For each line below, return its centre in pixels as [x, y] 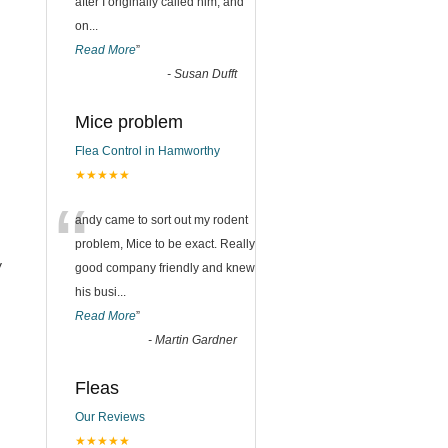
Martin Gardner [196, 340]
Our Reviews [110, 417]
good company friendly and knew [165, 268]
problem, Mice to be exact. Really [165, 244]
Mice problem [129, 122]
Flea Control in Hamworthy [147, 151]
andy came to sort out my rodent [161, 220]
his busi [96, 292]
